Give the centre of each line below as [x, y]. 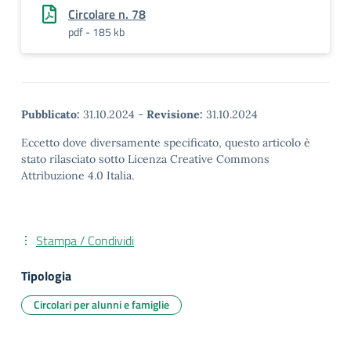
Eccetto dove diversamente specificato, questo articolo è [166, 143]
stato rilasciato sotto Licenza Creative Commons [145, 159]
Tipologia [46, 276]
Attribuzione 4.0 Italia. [78, 175]
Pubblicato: [51, 114]
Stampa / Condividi [85, 241]
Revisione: [175, 114]
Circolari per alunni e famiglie [101, 304]
